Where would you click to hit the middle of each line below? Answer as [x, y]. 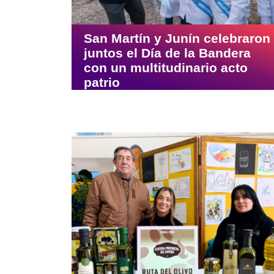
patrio [102, 83]
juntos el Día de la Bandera [167, 53]
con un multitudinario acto [166, 68]
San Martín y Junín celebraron [177, 39]
